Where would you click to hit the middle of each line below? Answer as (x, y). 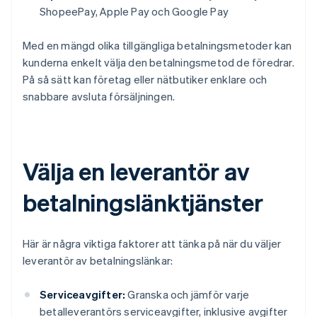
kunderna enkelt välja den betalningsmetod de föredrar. (158, 63)
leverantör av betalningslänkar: (98, 261)
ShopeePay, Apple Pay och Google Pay (134, 12)
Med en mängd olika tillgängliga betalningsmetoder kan (157, 46)
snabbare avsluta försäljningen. (99, 97)
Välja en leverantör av (136, 171)
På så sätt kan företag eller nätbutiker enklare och (145, 80)
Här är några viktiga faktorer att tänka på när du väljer (152, 244)
